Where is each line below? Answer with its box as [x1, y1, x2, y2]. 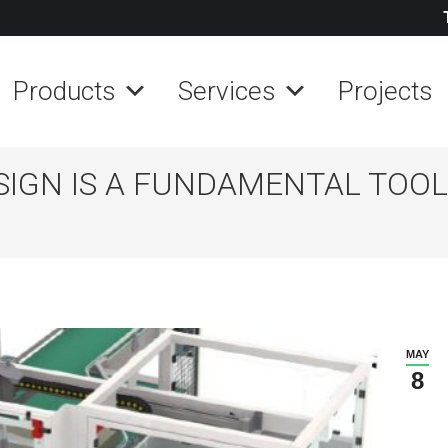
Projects [338, 76, 433, 106]
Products [13, 76, 116, 106]
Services [178, 76, 276, 106]
